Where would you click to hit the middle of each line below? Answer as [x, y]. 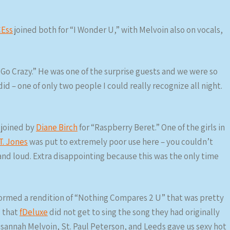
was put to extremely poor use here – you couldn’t [120, 142]
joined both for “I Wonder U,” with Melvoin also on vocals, [118, 30]
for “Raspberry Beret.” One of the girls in [151, 127]
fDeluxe [34, 212]
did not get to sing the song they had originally [134, 212]
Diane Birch [57, 127]
